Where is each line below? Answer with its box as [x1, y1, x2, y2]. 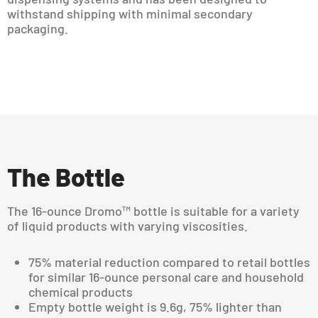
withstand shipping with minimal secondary [7, 5, 253, 21]
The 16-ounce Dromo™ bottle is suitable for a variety [7, 202, 300, 219]
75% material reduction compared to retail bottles [28, 253, 310, 270]
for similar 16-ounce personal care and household [28, 268, 304, 285]
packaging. [7, 20, 68, 36]
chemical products [28, 283, 133, 300]
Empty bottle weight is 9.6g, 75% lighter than [28, 298, 282, 314]
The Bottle [7, 160, 125, 192]
